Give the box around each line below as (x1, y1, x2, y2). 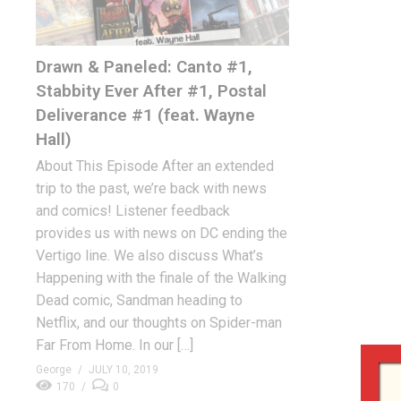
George (36, 363, 72, 377)
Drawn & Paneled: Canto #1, (36, 56, 252, 78)
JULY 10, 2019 (89, 363, 158, 377)
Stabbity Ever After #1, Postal (36, 81, 267, 102)
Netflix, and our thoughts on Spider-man (36, 314, 282, 332)
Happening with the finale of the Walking (36, 269, 286, 287)
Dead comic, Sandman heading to (36, 292, 243, 310)
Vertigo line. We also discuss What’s (36, 247, 263, 265)
